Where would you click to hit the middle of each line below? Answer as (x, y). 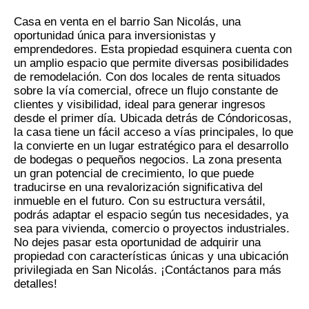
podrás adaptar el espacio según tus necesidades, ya (151, 215)
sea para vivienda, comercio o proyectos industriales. (152, 228)
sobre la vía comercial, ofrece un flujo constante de (146, 90)
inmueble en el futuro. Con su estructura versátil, (140, 201)
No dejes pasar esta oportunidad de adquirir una (137, 242)
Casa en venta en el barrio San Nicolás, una (127, 21)
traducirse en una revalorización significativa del (138, 187)
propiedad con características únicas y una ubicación (151, 256)
